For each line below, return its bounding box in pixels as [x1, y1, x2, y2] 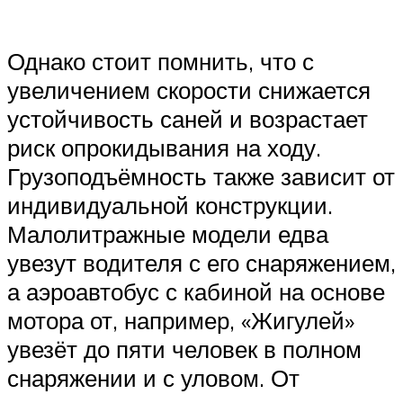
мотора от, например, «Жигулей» [7, 306, 354, 336]
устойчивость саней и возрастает [7, 104, 368, 134]
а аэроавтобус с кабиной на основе [7, 277, 385, 307]
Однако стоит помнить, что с [7, 47, 314, 76]
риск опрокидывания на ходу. [7, 133, 321, 163]
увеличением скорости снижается [7, 76, 371, 105]
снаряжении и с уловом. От [7, 363, 300, 393]
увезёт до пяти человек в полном [7, 335, 362, 364]
